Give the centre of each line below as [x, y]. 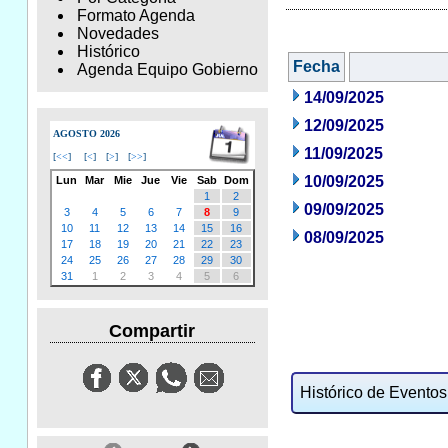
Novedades [117, 34]
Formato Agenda [135, 16]
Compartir [152, 330]
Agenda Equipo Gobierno [167, 70]
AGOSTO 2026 [86, 133]
